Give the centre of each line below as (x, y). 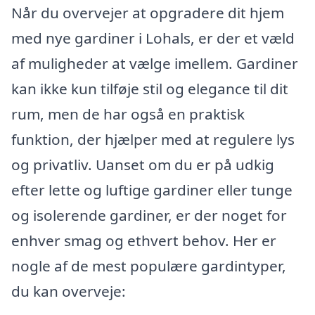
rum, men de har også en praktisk (128, 114)
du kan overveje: (69, 291)
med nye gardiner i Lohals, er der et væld (153, 38)
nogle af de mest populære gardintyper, (149, 266)
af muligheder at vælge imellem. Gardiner (155, 64)
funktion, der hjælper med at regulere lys (153, 140)
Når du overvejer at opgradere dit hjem (148, 13)
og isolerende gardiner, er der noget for (149, 216)
